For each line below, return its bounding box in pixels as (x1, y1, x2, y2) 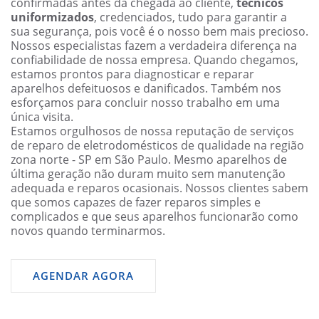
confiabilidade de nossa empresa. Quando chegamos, (11, 52, 298, 68)
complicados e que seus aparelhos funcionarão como (11, 209, 298, 225)
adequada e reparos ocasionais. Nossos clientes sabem (11, 180, 308, 197)
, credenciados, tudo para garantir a (94, 9, 287, 26)
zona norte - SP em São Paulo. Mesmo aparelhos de (11, 152, 287, 168)
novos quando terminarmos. (11, 223, 165, 239)
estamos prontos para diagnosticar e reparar (11, 66, 254, 83)
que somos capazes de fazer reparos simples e (11, 194, 261, 211)
